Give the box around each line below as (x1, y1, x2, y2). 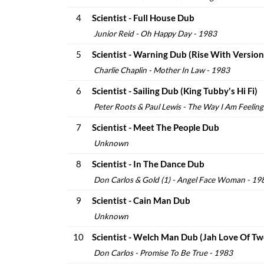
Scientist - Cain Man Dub (92, 195, 190, 206)
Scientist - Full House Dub (92, 12, 194, 23)
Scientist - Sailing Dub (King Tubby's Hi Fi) (92, 85, 258, 96)
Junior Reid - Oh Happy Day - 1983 (92, 29, 217, 38)
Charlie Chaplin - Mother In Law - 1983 (92, 65, 230, 75)
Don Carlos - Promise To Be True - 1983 (92, 248, 233, 258)
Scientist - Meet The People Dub (92, 122, 219, 133)
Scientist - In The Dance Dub (92, 159, 204, 169)
